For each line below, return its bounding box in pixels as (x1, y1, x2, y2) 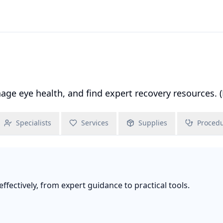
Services (81, 118, 109, 127)
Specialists (16, 118, 51, 127)
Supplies (138, 118, 167, 127)
